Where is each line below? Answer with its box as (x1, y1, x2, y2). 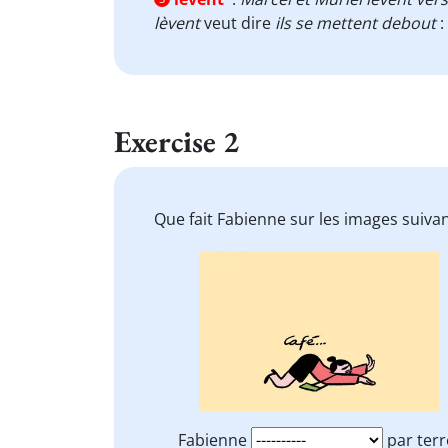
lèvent (154, 12, 204, 34)
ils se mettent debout (271, 12, 436, 34)
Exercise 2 (114, 121, 239, 161)
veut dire (204, 12, 271, 34)
